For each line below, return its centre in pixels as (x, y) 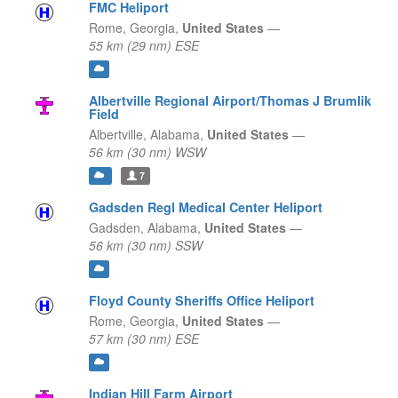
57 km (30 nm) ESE (143, 339)
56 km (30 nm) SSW (145, 246)
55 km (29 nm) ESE (143, 46)
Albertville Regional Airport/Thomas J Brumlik (230, 101)
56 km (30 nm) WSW (147, 152)
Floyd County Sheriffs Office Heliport (201, 301)
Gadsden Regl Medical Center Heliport (205, 207)
